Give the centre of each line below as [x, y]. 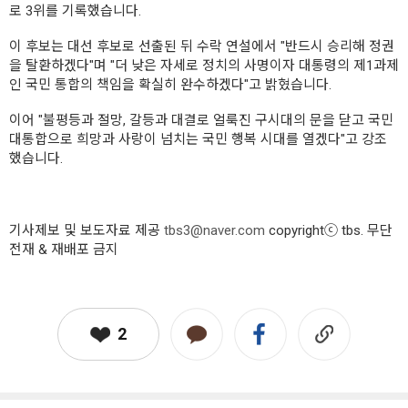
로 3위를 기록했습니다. [75, 11]
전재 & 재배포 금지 [64, 250]
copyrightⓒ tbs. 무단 [329, 231]
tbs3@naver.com [214, 231]
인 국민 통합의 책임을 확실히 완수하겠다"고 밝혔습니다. [170, 85]
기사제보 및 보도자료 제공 [87, 231]
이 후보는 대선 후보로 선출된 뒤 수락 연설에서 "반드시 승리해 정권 [202, 47]
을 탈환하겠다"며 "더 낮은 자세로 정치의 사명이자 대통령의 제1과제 [204, 66]
